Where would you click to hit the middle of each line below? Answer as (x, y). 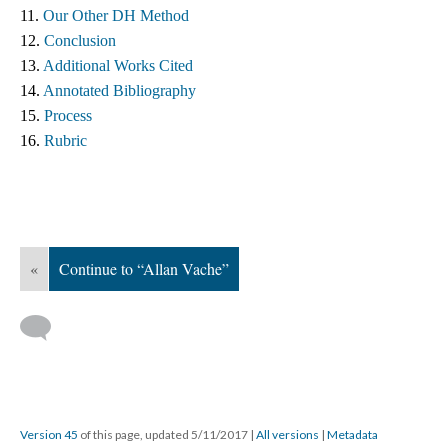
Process (68, 115)
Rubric (65, 140)
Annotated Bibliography (119, 90)
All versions (287, 434)
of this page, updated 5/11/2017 (164, 434)
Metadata (352, 434)
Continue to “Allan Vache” (144, 268)
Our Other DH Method (116, 15)
